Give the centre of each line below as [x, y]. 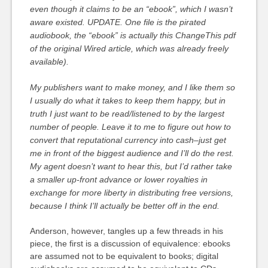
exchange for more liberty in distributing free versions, [131, 193]
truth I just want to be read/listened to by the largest [127, 114]
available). [49, 62]
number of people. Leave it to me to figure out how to [130, 127]
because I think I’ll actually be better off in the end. [124, 206]
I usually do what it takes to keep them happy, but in [127, 100]
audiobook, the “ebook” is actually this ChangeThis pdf [133, 35]
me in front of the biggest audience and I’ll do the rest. [132, 153]
